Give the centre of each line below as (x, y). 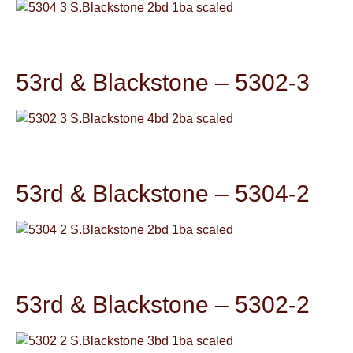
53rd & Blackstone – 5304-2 (163, 193)
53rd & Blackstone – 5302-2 (163, 304)
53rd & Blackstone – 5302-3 (163, 82)
